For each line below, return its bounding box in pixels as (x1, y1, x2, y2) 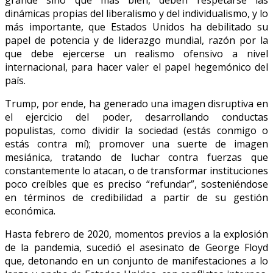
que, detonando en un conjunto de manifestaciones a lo (5, 254, 268, 268)
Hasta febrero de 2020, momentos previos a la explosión (5, 227, 268, 241)
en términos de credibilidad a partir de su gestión (5, 191, 268, 205)
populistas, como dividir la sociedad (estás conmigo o (5, 124, 268, 138)
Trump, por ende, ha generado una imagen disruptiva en (5, 97, 268, 111)
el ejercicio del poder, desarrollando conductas (5, 110, 268, 124)
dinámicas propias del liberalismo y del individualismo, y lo (5, 7, 268, 21)
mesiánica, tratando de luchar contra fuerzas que (5, 151, 268, 165)
